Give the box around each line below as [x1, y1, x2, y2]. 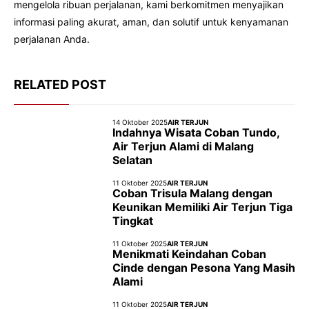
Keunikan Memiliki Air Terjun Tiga [112, 199, 292, 214]
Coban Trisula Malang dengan [112, 186, 272, 200]
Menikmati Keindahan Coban [112, 246, 266, 261]
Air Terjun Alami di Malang [112, 139, 254, 153]
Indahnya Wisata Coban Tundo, [112, 125, 280, 139]
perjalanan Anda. [14, 32, 90, 45]
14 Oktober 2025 [112, 117, 168, 126]
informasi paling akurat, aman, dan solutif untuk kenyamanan [14, 15, 288, 28]
